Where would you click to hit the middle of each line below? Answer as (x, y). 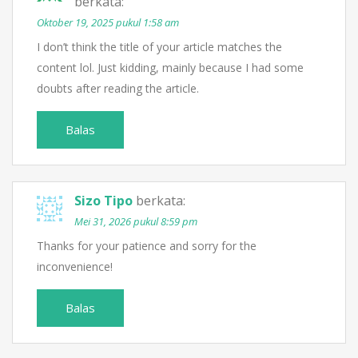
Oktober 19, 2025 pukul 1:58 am (108, 23)
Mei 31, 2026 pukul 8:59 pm (136, 222)
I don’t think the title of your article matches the (159, 47)
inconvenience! (75, 267)
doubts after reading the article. (118, 89)
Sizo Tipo (103, 201)
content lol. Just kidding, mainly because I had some (170, 68)
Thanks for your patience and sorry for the (147, 246)
